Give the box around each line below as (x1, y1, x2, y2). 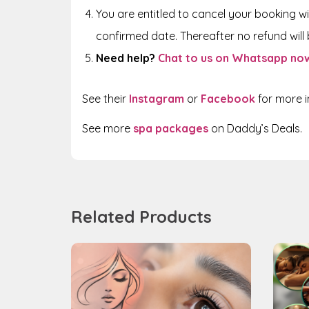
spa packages (133, 121, 208, 135)
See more (82, 121, 133, 135)
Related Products (71, 206, 212, 227)
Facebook (201, 91, 255, 106)
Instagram (129, 91, 184, 106)
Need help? (96, 50, 155, 65)
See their (82, 91, 129, 106)
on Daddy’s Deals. (208, 121, 302, 135)
